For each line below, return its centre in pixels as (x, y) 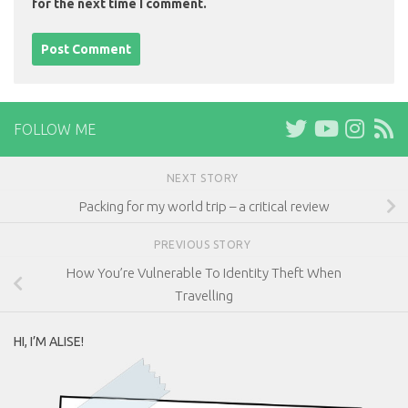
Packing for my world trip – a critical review (204, 207)
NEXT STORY (204, 178)
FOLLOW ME (55, 130)
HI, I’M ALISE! (49, 341)
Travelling (204, 296)
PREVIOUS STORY (204, 245)
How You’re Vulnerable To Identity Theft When (204, 273)
